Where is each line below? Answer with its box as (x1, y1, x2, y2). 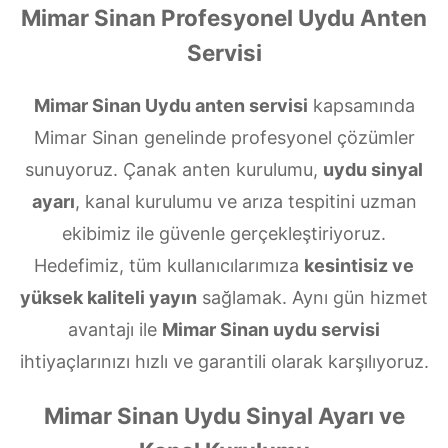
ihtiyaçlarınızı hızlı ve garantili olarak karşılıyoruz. (19, 351, 429, 373)
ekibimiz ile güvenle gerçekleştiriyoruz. (62, 223, 386, 245)
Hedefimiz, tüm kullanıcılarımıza (34, 255, 304, 277)
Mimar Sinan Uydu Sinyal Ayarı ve (43, 402, 405, 430)
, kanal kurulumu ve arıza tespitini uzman (74, 191, 417, 213)
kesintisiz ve (304, 255, 414, 277)
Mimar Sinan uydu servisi (162, 319, 380, 341)
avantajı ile (68, 319, 162, 341)
